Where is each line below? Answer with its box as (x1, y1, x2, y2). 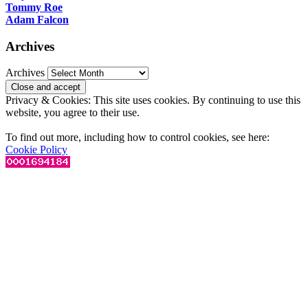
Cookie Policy (5, 144, 67, 156)
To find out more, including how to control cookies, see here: (5, 131, 269, 144)
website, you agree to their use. (5, 107, 140, 119)
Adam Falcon (5, 13, 69, 25)
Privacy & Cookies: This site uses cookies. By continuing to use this (5, 94, 300, 107)
